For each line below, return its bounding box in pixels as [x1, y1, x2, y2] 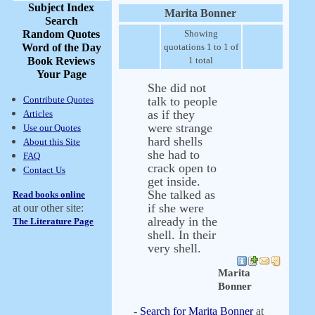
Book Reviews [27, 55, 95, 67]
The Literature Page [13, 216, 94, 226]
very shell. [148, 241, 201, 255]
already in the [148, 214, 217, 229]
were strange [148, 121, 212, 135]
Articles [23, 108, 53, 119]
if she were [148, 201, 204, 215]
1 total [188, 55, 213, 65]
